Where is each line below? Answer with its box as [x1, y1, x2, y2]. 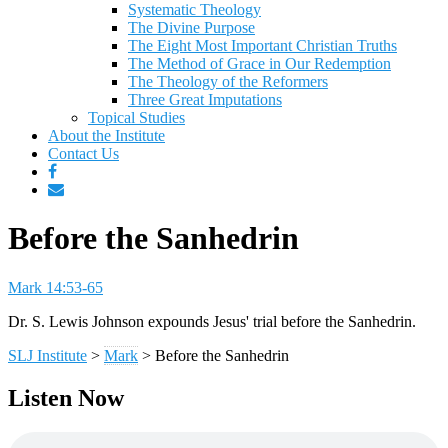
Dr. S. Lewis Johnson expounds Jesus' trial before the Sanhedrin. [8, 312, 416, 330]
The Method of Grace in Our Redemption [128, 55, 391, 72]
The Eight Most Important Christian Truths [128, 37, 397, 54]
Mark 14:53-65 [8, 278, 103, 296]
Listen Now [8, 384, 124, 411]
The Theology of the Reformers [128, 73, 328, 90]
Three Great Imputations [128, 91, 282, 108]
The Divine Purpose [128, 19, 255, 36]
